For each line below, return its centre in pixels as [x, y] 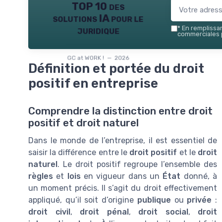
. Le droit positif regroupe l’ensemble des [137, 165]
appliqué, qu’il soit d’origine [83, 200]
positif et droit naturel [83, 123]
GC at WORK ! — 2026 [98, 58]
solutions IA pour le [98, 18]
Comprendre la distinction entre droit [120, 111]
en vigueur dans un [122, 176]
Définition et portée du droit [116, 68]
